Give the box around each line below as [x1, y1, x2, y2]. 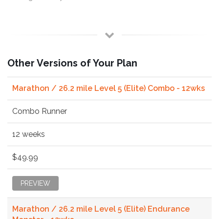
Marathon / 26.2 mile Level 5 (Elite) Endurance [12, 204, 190, 214]
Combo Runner [12, 106, 67, 116]
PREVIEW [21, 179, 50, 187]
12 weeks [12, 129, 45, 139]
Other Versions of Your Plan [7, 57, 137, 69]
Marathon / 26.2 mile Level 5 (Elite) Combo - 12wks [12, 83, 205, 93]
